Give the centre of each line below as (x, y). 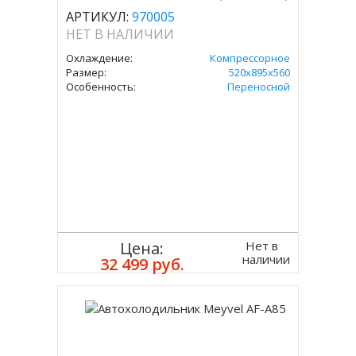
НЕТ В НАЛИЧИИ (120, 34)
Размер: (87, 72)
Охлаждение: (100, 58)
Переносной (258, 87)
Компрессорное (250, 58)
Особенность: (101, 87)
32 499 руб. (142, 264)
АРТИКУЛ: (98, 17)
